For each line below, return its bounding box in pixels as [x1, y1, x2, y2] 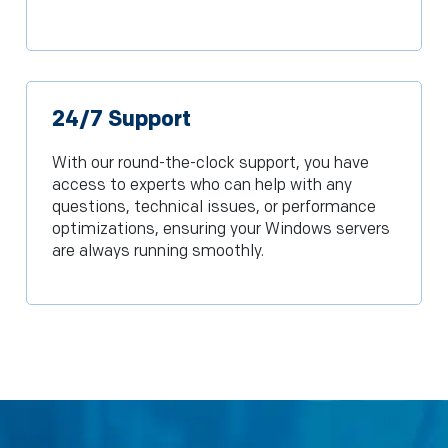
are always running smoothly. [51, 242, 264, 262]
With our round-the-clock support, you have [51, 154, 369, 174]
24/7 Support [51, 106, 191, 134]
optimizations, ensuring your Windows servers [51, 220, 390, 240]
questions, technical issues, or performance [51, 198, 376, 218]
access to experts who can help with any [51, 176, 352, 196]
